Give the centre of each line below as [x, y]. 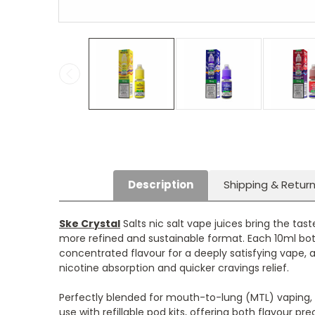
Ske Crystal [90, 223]
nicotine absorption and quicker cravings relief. [174, 268]
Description [161, 185]
